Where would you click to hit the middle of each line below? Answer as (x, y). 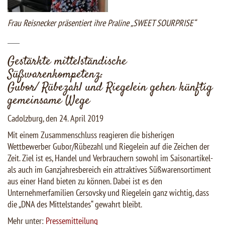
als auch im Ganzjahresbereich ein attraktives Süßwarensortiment (109, 170)
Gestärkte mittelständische (67, 62)
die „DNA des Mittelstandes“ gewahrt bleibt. (75, 204)
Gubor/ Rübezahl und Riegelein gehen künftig (110, 88)
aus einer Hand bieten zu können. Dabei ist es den (85, 181)
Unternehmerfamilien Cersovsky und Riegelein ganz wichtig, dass (108, 193)
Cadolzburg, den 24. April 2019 (55, 119)
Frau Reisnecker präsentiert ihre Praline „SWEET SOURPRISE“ (102, 23)
